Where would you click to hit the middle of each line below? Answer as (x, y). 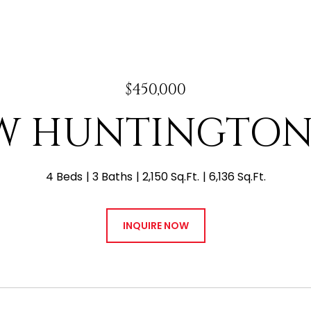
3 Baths (112, 177)
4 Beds (64, 177)
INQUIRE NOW (155, 226)
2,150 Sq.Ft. (170, 177)
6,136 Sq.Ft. (237, 177)
